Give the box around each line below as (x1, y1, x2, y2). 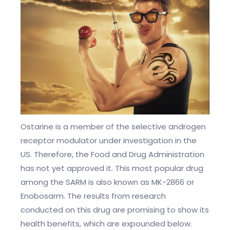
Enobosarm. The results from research (21, 190, 166, 202)
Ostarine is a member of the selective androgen (21, 121, 206, 132)
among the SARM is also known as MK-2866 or (21, 177, 194, 188)
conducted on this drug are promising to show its (21, 204, 209, 216)
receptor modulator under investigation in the (21, 135, 197, 146)
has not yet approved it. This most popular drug (21, 163, 203, 174)
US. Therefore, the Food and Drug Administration (21, 149, 204, 160)
